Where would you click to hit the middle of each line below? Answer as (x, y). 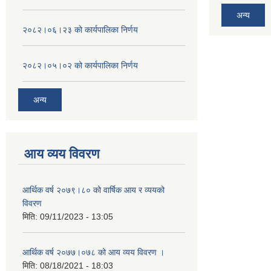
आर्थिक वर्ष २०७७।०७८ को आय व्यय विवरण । (93, 252)
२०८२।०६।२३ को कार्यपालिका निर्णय (80, 30)
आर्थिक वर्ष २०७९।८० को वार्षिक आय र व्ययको (93, 190)
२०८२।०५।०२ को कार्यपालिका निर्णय (80, 66)
